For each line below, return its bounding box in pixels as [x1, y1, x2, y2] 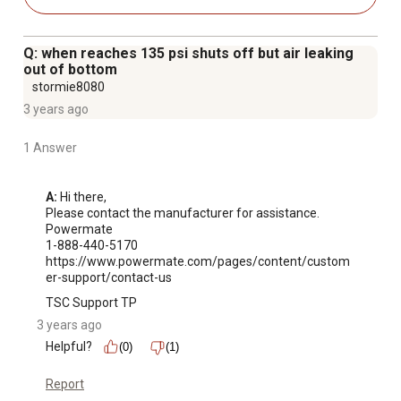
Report [46, 377, 84, 392]
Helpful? [46, 339, 92, 354]
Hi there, [57, 190, 107, 205]
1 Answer [23, 141, 77, 156]
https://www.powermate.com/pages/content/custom [46, 254, 350, 269]
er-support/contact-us [46, 270, 172, 286]
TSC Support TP [46, 295, 137, 311]
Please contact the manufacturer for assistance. [46, 206, 320, 221]
